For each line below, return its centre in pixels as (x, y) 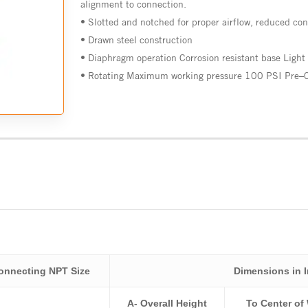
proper (206, 22)
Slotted (104, 22)
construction (166, 40)
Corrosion (200, 58)
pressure (224, 76)
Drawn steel (113, 40)
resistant (241, 58)
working (188, 76)
